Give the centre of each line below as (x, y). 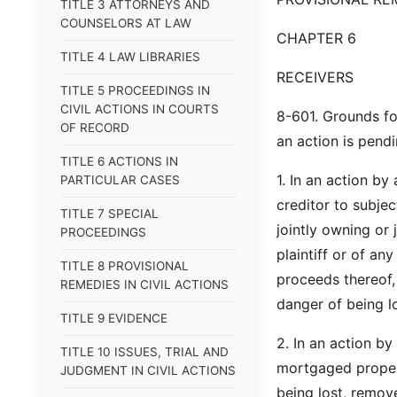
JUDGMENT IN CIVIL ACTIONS (148, 370)
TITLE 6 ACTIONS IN (119, 161)
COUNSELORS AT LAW (126, 23)
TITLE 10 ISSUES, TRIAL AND (144, 352)
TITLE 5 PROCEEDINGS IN (135, 90)
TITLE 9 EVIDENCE (114, 318)
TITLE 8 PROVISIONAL (125, 266)
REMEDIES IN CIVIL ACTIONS (144, 284)
